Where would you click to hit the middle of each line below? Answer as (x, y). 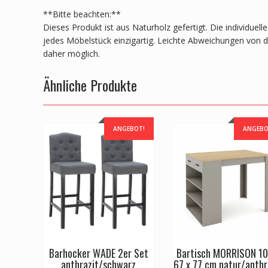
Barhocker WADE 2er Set (98, 253)
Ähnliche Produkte (90, 85)
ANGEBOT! (129, 128)
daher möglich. (71, 53)
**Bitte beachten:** (82, 14)
